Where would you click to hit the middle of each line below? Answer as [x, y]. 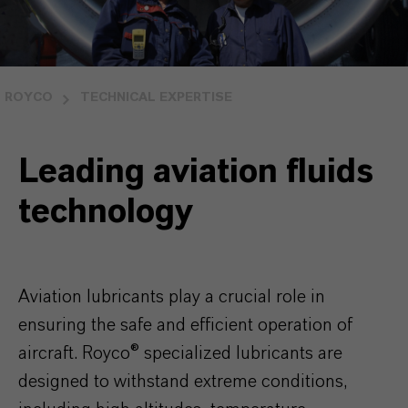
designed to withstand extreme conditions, [183, 382]
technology [106, 212]
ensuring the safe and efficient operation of [185, 325]
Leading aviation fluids [196, 172]
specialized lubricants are [241, 353]
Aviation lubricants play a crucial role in [172, 297]
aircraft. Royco [74, 353]
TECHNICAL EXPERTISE [156, 97]
